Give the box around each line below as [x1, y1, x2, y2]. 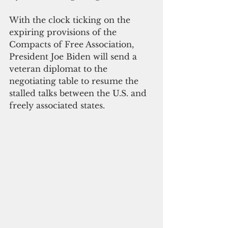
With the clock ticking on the [9, 14, 133, 25]
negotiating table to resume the [9, 75, 141, 86]
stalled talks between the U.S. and [9, 88, 149, 98]
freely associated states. [9, 100, 105, 110]
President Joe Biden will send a [9, 51, 139, 62]
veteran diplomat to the [9, 63, 110, 74]
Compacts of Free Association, [9, 39, 136, 49]
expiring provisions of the [9, 26, 119, 37]
